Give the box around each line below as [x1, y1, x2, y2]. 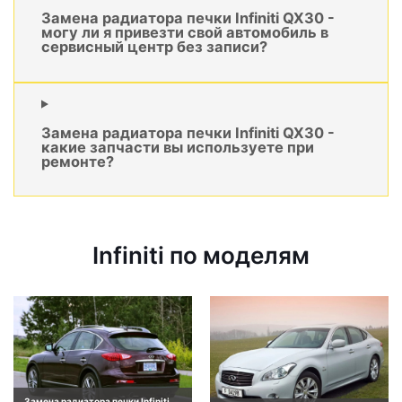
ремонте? [41, 153, 114, 171]
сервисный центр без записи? [41, 38, 267, 57]
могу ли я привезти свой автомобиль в [41, 23, 328, 42]
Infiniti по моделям [92, 241, 310, 270]
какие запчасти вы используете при [41, 138, 314, 157]
